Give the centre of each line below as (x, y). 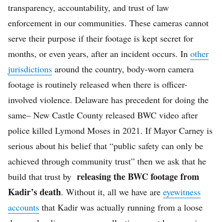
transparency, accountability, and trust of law (88, 7)
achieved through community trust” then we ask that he (107, 161)
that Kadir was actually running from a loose (121, 207)
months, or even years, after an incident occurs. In (99, 53)
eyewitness (182, 192)
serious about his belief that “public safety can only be (106, 145)
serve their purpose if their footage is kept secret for (101, 38)
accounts (24, 207)
